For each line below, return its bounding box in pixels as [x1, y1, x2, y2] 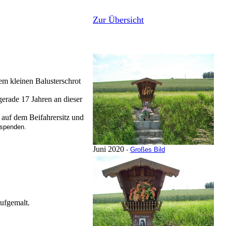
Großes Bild [130, 146, 165, 153]
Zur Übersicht [93, 15, 144, 25]
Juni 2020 [93, 145, 124, 153]
